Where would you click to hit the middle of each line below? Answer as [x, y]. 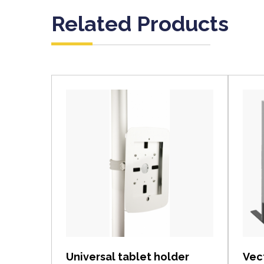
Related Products [140, 24]
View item [140, 175]
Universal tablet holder [128, 257]
